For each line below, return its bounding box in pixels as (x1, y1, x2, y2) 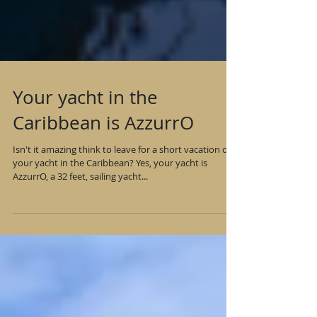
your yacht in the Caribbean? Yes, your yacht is (13, 195, 207, 208)
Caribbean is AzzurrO (13, 149, 194, 174)
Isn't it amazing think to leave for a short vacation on (13, 182, 234, 195)
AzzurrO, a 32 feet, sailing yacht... (13, 209, 148, 221)
